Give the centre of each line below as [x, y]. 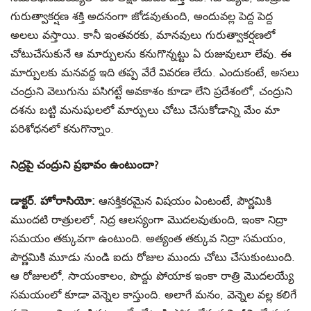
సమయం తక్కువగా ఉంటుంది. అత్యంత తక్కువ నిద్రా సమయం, [148, 239]
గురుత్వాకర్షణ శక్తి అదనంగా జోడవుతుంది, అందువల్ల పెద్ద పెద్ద [142, 17]
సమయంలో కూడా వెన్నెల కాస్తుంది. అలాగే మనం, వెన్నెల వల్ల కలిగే [153, 295]
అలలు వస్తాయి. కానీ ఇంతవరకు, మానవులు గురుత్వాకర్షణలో [143, 35]
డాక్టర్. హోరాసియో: [54, 201]
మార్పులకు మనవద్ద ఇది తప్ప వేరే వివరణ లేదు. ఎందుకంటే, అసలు [155, 73]
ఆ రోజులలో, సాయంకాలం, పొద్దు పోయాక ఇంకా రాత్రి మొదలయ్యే [152, 276]
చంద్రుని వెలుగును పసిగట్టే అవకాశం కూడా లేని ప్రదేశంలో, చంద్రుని [151, 92]
